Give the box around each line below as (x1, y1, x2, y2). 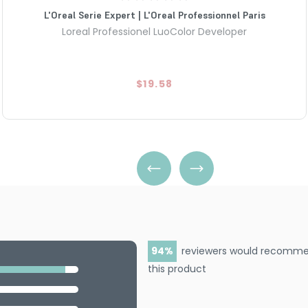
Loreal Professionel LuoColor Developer (62, 24, 247, 38)
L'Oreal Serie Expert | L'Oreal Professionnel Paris (43, 8, 265, 21)
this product (147, 261, 206, 276)
